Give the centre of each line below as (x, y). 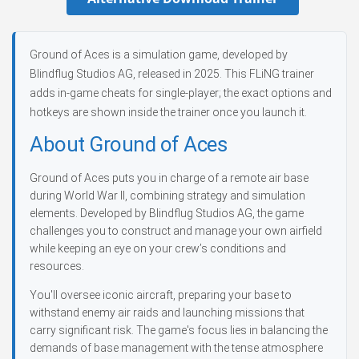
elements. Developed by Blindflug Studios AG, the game (167, 213)
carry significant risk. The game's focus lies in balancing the (179, 330)
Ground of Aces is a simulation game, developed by (159, 54)
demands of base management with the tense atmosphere (176, 348)
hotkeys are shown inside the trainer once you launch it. (168, 112)
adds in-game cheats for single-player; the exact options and (181, 93)
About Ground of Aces (128, 144)
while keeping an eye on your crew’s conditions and (158, 248)
